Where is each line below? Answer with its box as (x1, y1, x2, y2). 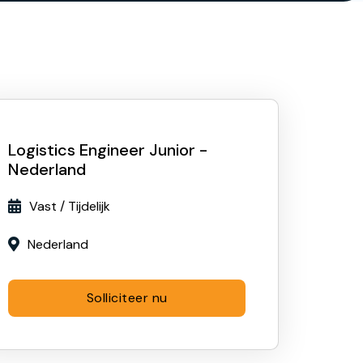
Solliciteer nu (86, 289, 168, 306)
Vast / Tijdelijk (29, 197, 111, 215)
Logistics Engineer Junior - (8, 139, 208, 160)
